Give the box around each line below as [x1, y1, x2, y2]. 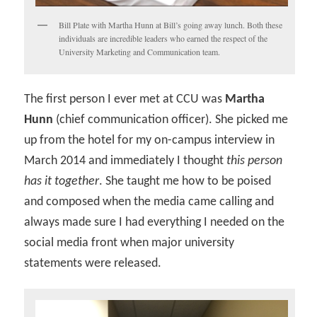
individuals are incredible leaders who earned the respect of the [59, 33, 268, 45]
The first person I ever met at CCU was [24, 92, 226, 106]
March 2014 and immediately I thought [24, 154, 227, 168]
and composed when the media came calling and [24, 195, 275, 209]
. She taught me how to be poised [99, 174, 272, 188]
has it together [24, 174, 100, 188]
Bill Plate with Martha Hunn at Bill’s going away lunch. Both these [59, 19, 283, 31]
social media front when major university [24, 236, 235, 250]
